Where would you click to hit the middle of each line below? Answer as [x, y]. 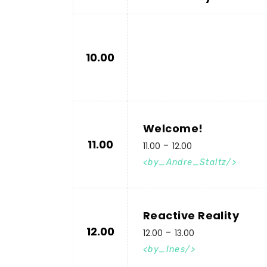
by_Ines [167, 249]
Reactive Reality [191, 215]
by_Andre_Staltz [187, 162]
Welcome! [173, 128]
